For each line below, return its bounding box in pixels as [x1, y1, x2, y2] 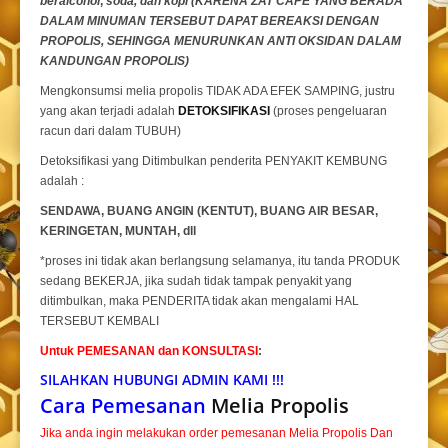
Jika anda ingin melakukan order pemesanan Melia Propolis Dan [40, 426, 393, 441]
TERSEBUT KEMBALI [40, 314, 159, 329]
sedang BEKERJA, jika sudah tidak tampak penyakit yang [40, 274, 352, 289]
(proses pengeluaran [273, 104, 387, 119]
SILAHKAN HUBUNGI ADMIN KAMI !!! [40, 370, 284, 390]
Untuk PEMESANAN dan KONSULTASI [40, 344, 258, 359]
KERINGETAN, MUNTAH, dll [40, 224, 196, 239]
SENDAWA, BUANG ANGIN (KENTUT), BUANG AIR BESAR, [40, 204, 378, 219]
